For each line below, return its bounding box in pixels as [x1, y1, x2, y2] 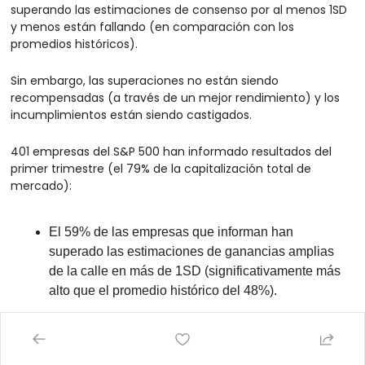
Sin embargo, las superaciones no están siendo [11, 73, 279, 90]
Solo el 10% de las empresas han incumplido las [49, 311, 330, 326]
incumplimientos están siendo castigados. [11, 107, 252, 124]
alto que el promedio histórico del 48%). [49, 284, 277, 298]
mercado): [11, 178, 72, 195]
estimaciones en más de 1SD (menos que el [49, 331, 304, 345]
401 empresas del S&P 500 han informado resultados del [11, 143, 332, 161]
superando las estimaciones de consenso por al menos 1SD [11, 2, 347, 19]
